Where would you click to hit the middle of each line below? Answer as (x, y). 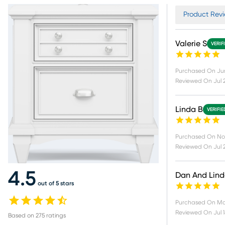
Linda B (189, 109)
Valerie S (191, 44)
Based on (22, 216)
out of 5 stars (56, 184)
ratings (55, 216)
